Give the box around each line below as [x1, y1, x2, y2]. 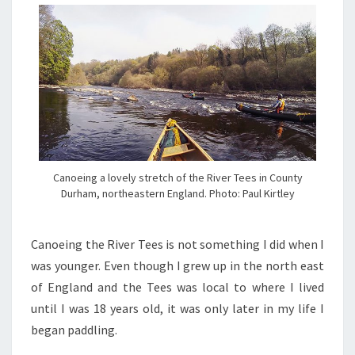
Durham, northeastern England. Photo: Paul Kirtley [60, 186, 295, 200]
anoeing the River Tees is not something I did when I [38, 236, 324, 253]
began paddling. [31, 322, 117, 338]
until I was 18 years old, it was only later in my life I [31, 300, 324, 317]
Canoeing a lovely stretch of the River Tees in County [52, 170, 303, 185]
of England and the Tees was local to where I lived [31, 279, 324, 296]
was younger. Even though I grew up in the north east [31, 258, 324, 274]
